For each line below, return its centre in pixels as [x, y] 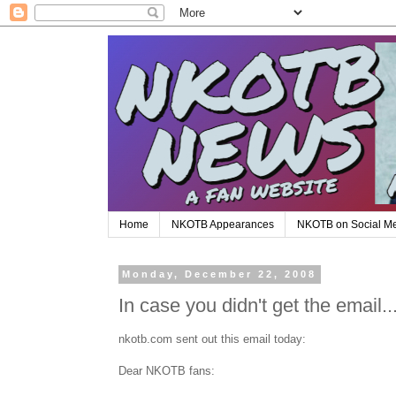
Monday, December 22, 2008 [220, 274]
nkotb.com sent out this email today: [212, 339]
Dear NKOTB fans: [167, 371]
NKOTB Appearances [223, 225]
